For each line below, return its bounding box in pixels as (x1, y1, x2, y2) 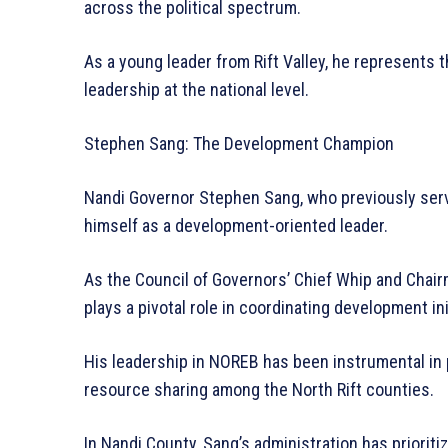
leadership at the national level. (84, 79, 309, 101)
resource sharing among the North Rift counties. (84, 379, 434, 401)
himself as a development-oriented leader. (84, 215, 388, 237)
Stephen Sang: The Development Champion (84, 133, 394, 155)
